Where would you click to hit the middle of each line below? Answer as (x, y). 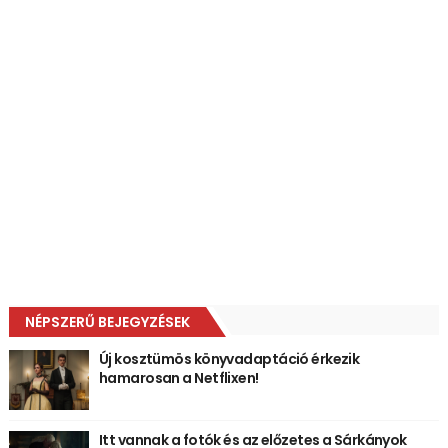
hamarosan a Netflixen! (178, 377)
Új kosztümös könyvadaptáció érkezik (229, 358)
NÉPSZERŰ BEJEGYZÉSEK (107, 321)
